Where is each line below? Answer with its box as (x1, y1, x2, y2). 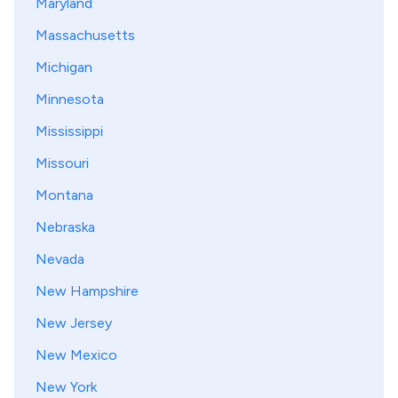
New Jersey (36, 314, 112, 331)
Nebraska (36, 219, 95, 235)
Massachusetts (36, 27, 135, 44)
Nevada (36, 251, 84, 267)
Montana (36, 187, 93, 203)
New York (36, 378, 97, 395)
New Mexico (36, 346, 117, 363)
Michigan (36, 59, 92, 76)
